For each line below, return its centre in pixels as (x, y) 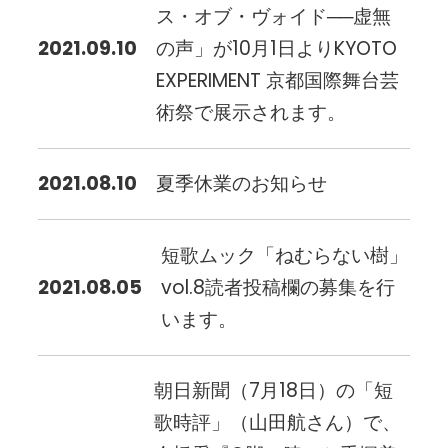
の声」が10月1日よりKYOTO (277, 49)
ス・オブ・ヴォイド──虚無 (274, 17)
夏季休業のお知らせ (242, 184)
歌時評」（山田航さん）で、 (278, 422)
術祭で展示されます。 (251, 113)
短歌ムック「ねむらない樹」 (285, 255)
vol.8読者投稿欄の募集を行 (278, 287)
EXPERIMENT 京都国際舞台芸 (278, 81)
